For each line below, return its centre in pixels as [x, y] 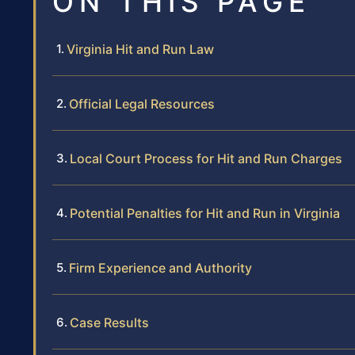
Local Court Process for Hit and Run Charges [206, 158]
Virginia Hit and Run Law [140, 49]
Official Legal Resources [142, 103]
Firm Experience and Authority [160, 267]
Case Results [109, 322]
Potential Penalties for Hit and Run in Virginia [205, 213]
